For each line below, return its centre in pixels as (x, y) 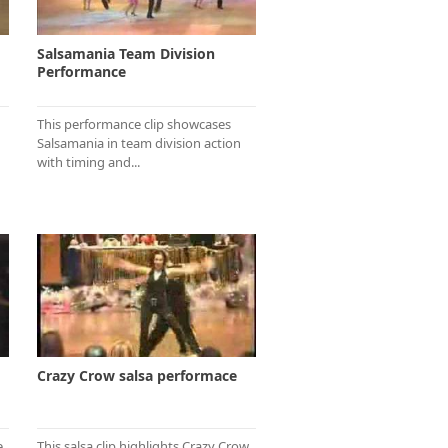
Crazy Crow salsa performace (137, 375)
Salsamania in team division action (139, 143)
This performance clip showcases (134, 124)
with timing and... (88, 162)
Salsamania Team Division (126, 54)
